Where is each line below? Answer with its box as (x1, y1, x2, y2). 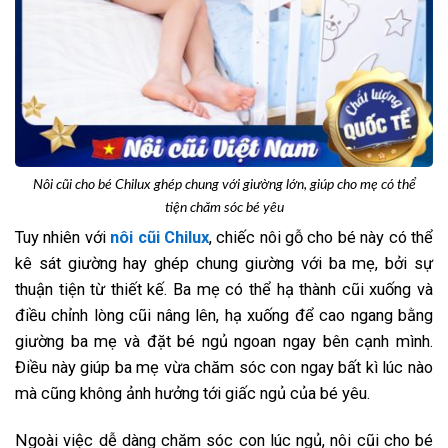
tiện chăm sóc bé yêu (164, 200, 284, 216)
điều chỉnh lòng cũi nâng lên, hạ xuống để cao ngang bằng (15, 305, 433, 325)
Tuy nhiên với (15, 227, 111, 247)
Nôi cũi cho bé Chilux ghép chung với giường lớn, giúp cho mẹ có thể (32, 177, 416, 193)
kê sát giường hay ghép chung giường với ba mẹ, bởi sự (15, 253, 433, 273)
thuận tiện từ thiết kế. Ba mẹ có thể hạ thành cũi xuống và (15, 279, 433, 299)
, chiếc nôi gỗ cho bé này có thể (208, 227, 434, 247)
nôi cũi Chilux (110, 227, 209, 247)
